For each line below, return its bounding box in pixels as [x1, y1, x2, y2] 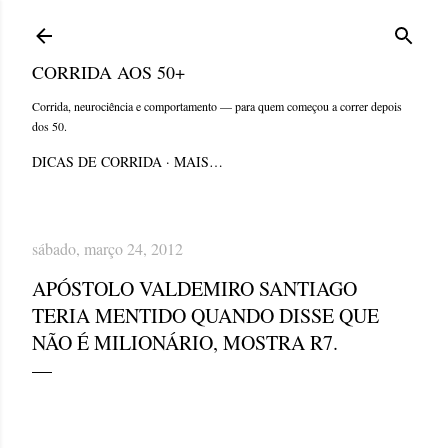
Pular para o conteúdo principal [96, 11, 352, 38]
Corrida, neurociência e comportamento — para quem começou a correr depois [32, 98, 402, 114]
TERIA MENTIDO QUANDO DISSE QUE [32, 302, 379, 329]
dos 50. [32, 118, 67, 134]
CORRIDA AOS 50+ [32, 60, 185, 84]
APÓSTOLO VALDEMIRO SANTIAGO [32, 275, 357, 302]
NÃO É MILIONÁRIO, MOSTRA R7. [32, 329, 338, 356]
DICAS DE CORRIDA [32, 152, 162, 171]
